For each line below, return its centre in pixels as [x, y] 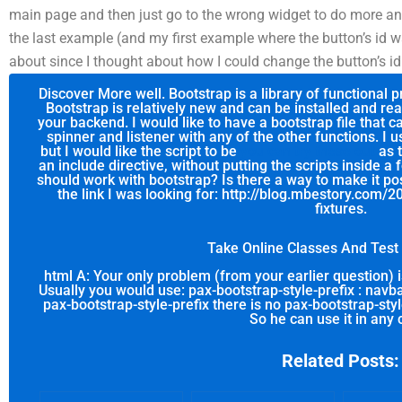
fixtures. [341, 209]
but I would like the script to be [141, 151]
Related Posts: [341, 360]
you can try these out [308, 151]
